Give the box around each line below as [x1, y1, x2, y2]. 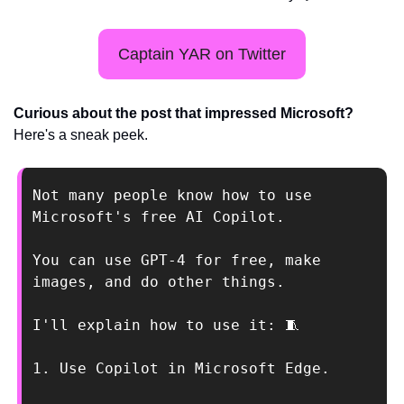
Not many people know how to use [32, 187, 312, 205]
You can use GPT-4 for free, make [32, 252, 321, 270]
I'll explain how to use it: [32, 317, 285, 335]
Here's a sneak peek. [14, 127, 151, 143]
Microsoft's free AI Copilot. [32, 208, 294, 226]
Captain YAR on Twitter [118, 45, 286, 64]
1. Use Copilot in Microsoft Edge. [32, 360, 330, 378]
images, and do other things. [32, 273, 294, 291]
